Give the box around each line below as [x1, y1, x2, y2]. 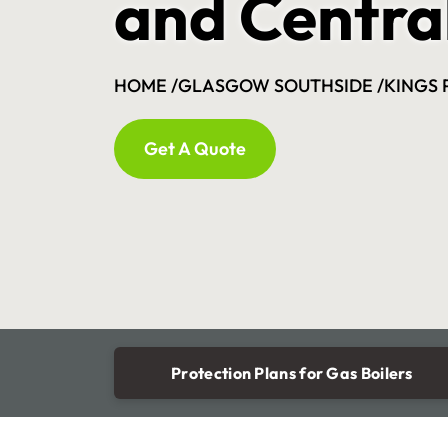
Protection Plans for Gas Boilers [171, 363, 413, 383]
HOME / [114, 74, 178, 97]
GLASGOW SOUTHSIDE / [178, 74, 384, 97]
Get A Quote [144, 137, 246, 160]
